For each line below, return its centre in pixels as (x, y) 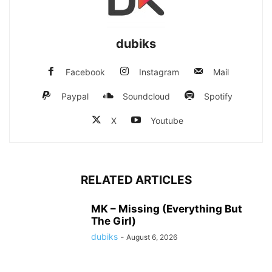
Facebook (85, 72)
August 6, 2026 (152, 237)
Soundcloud (146, 96)
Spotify (218, 96)
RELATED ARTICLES (136, 180)
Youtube (167, 121)
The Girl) (114, 221)
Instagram (159, 72)
